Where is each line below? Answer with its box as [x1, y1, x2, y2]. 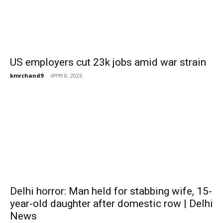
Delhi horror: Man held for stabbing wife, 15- [10, 185, 212, 198]
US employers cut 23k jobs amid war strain [10, 56, 206, 69]
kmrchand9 [10, 72, 43, 80]
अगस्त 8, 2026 [50, 72, 82, 80]
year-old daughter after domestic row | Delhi [10, 198, 213, 210]
